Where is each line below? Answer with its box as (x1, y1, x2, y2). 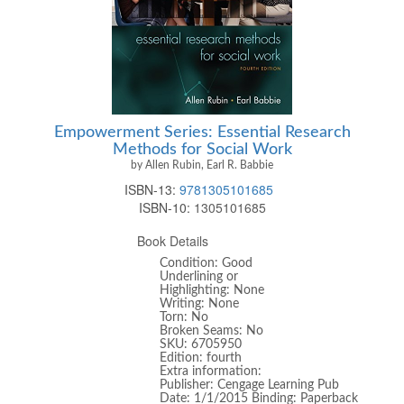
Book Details (137, 232, 209, 250)
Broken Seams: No (160, 325, 264, 337)
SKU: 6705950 (160, 338, 243, 351)
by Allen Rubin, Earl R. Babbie (131, 160, 273, 170)
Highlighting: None (160, 284, 265, 297)
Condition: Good (160, 257, 253, 270)
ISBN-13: (124, 180, 179, 198)
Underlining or (160, 271, 239, 283)
